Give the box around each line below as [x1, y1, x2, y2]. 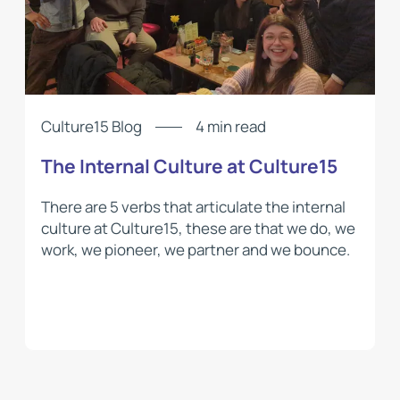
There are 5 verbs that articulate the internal [40, 196, 346, 217]
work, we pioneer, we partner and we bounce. [40, 238, 350, 260]
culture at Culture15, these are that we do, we [40, 217, 355, 238]
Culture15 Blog [40, 116, 142, 137]
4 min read [195, 116, 266, 137]
